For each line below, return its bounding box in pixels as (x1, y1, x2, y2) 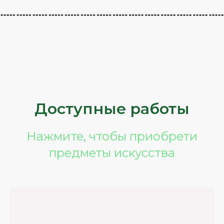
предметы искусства (49, 145, 175, 160)
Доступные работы (34, 99, 189, 118)
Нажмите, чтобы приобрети (26, 128, 197, 143)
